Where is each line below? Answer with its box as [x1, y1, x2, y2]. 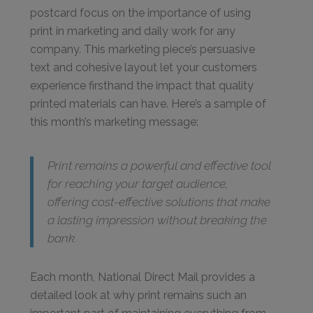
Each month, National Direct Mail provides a [30, 270, 256, 284]
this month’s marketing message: [30, 115, 199, 129]
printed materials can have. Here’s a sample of [30, 97, 267, 110]
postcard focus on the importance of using [30, 6, 252, 20]
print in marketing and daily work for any [30, 24, 236, 38]
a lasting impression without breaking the [48, 213, 268, 227]
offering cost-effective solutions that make [48, 195, 271, 209]
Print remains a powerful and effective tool [48, 159, 272, 173]
